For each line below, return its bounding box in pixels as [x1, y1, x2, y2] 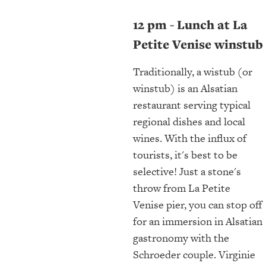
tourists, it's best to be [133, 147, 237, 162]
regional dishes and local [133, 113, 245, 129]
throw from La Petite [133, 180, 230, 195]
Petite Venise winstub [133, 35, 263, 53]
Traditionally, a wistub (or [133, 64, 252, 79]
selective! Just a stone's [133, 163, 241, 179]
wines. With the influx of [133, 130, 246, 145]
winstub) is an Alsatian [133, 80, 237, 96]
